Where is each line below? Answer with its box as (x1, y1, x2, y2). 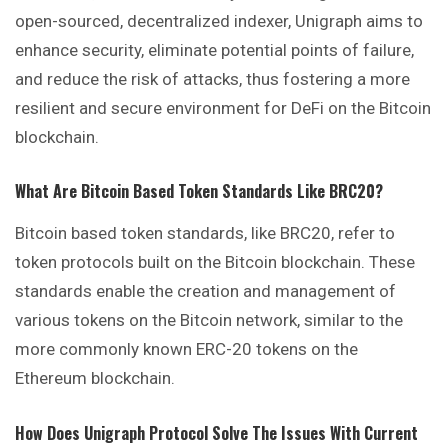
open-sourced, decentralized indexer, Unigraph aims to (15, 10, 423, 31)
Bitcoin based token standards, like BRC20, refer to (15, 223, 395, 244)
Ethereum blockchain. (15, 368, 175, 389)
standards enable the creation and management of (15, 281, 396, 302)
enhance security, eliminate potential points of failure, (15, 39, 414, 60)
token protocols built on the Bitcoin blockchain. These (15, 252, 415, 273)
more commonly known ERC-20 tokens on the (15, 339, 358, 360)
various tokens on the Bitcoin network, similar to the (15, 310, 403, 331)
